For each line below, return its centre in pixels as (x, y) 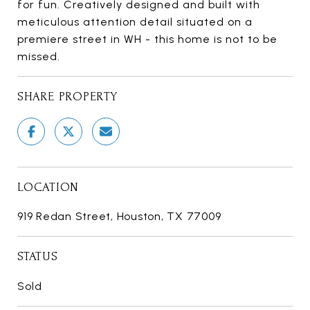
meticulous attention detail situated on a (135, 21)
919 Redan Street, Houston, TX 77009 (119, 216)
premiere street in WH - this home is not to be (147, 39)
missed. (39, 56)
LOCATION (48, 187)
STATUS (38, 256)
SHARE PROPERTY (67, 96)
